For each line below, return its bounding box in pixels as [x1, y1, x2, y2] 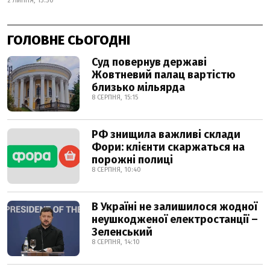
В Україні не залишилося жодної [92, 200, 257, 214]
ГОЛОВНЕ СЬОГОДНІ [7, 32, 130, 49]
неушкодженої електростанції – [92, 213, 258, 227]
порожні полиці [92, 153, 173, 167]
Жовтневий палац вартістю [92, 68, 236, 82]
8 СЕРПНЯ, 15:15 [92, 93, 138, 102]
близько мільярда [92, 81, 185, 95]
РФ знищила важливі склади [92, 128, 240, 142]
